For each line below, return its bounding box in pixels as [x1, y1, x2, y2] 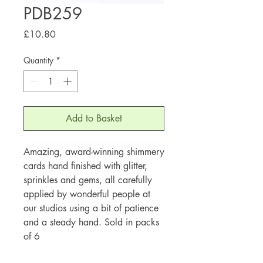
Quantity [23, 54, 53, 66]
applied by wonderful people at [23, 187, 150, 200]
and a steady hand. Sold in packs [23, 215, 159, 228]
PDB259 [23, 2, 82, 24]
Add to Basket [66, 112, 122, 124]
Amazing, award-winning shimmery [23, 145, 164, 158]
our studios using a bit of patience [23, 201, 159, 214]
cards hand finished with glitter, [23, 159, 147, 172]
